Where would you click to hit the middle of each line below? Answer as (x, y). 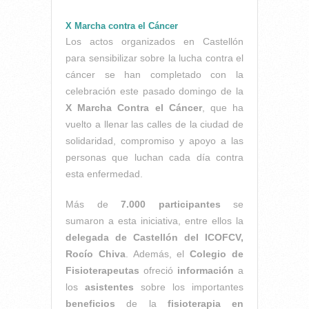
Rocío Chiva (96, 254)
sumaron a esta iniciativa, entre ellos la (154, 221)
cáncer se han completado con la (154, 75)
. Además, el (158, 254)
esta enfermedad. (104, 174)
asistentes (106, 287)
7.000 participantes (171, 205)
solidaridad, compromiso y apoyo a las (154, 141)
